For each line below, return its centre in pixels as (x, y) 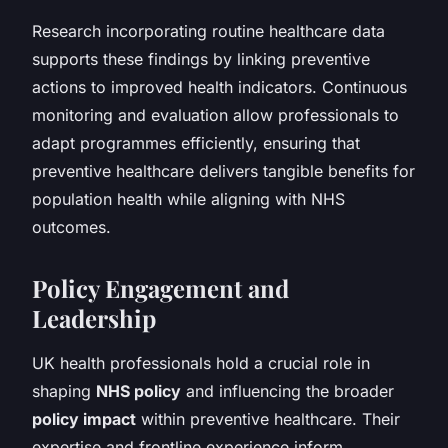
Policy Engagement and (160, 287)
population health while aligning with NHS (188, 198)
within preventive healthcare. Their (268, 418)
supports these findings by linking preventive (201, 58)
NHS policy (138, 390)
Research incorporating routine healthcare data (208, 30)
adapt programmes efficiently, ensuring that (196, 142)
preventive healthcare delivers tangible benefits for (223, 170)
